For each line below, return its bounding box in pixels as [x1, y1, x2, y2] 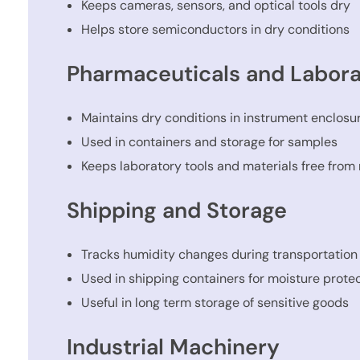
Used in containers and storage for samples [80, 133, 337, 150]
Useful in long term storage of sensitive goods [80, 294, 349, 312]
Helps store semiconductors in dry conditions [80, 20, 350, 38]
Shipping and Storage [67, 195, 288, 224]
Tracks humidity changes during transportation [80, 246, 358, 264]
